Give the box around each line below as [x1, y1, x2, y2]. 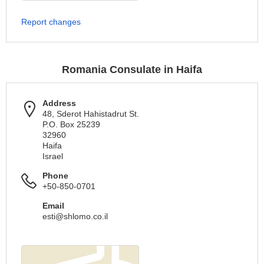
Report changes [21, 17, 81, 27]
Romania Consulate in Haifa [62, 64, 202, 75]
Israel [42, 151, 63, 161]
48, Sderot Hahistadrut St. [42, 109, 139, 118]
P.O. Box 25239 [42, 120, 100, 129]
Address [42, 98, 76, 108]
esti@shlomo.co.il [42, 212, 108, 221]
